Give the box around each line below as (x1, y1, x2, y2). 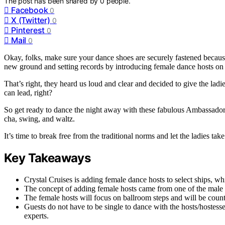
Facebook (11, 5, 48, 15)
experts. (24, 211, 49, 220)
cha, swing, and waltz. (4, 114, 75, 123)
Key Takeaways (4, 150, 91, 165)
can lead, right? (4, 88, 52, 97)
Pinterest (11, 25, 45, 35)
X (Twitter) (11, 15, 50, 25)
